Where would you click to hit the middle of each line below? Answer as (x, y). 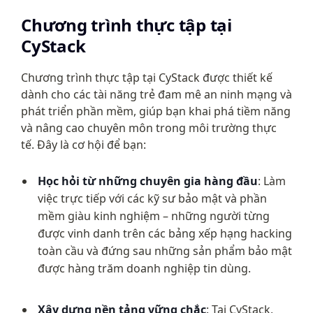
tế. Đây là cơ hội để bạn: (83, 145)
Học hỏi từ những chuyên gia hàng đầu (148, 181)
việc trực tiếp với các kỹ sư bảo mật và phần (152, 198)
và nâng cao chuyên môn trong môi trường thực (149, 128)
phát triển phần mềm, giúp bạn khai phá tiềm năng (156, 111)
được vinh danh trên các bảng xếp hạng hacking (165, 233)
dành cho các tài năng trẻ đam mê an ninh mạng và (156, 94)
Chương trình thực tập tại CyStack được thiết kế (147, 78)
